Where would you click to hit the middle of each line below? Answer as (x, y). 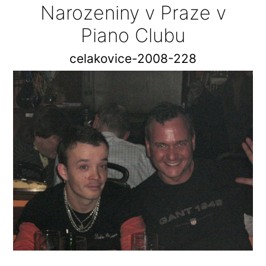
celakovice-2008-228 (133, 59)
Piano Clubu (133, 36)
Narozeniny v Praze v (133, 13)
